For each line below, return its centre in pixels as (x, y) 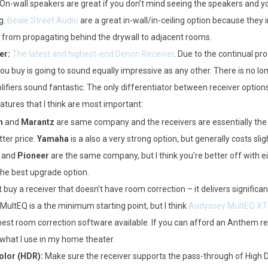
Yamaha (53, 139)
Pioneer (33, 156)
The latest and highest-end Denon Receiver (93, 54)
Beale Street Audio (42, 20)
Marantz (37, 122)
